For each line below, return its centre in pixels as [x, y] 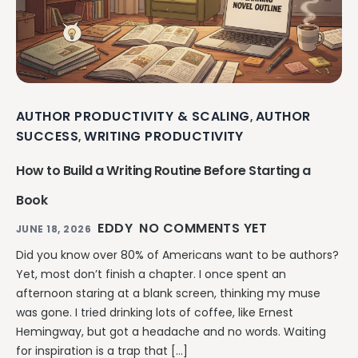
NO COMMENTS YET [203, 228]
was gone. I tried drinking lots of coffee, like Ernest [155, 312]
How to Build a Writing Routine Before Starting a [163, 170]
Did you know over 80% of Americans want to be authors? [177, 255]
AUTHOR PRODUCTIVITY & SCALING [133, 116]
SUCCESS [48, 136]
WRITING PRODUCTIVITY [164, 136]
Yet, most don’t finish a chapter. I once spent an [151, 274]
